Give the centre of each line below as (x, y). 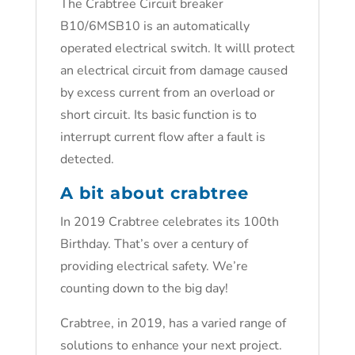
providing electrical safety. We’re (154, 266)
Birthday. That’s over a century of (154, 244)
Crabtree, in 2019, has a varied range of (173, 323)
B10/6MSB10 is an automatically (155, 26)
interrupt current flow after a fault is (162, 137)
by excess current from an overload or (167, 93)
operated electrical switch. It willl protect (177, 48)
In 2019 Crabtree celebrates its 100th (169, 222)
